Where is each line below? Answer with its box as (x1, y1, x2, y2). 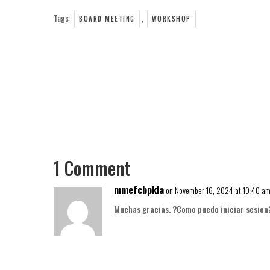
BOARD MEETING (79, 14, 135, 24)
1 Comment (54, 154, 130, 181)
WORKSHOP (151, 14, 191, 24)
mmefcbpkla (114, 183, 164, 197)
